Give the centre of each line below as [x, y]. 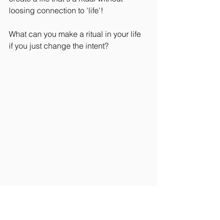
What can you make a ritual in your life [76, 34]
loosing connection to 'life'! [56, 10]
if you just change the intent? [59, 46]
